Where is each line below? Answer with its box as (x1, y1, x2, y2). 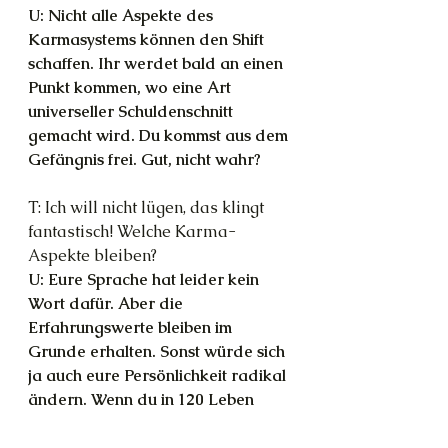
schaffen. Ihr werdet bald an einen (28, 53, 287, 74)
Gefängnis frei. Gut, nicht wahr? (28, 149, 261, 170)
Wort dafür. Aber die (28, 293, 187, 314)
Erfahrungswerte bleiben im (28, 317, 236, 338)
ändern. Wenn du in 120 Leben (28, 389, 258, 410)
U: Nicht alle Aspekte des (28, 5, 217, 26)
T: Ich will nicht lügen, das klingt (28, 197, 268, 218)
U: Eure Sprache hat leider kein (28, 269, 263, 290)
